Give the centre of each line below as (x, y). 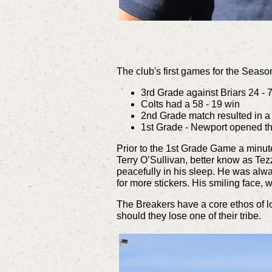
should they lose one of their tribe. (189, 216)
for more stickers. (154, 183)
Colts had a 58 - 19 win (190, 104)
